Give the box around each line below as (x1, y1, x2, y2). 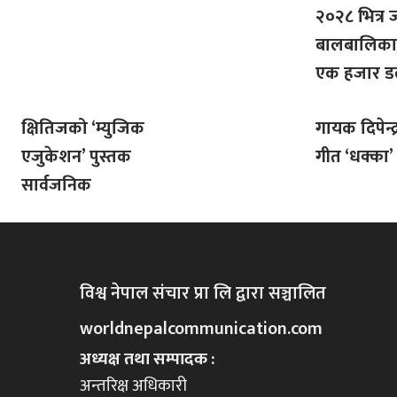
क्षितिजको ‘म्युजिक (21, 113, 144, 144)
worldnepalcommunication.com (80, 313, 323, 344)
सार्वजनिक (21, 169, 91, 200)
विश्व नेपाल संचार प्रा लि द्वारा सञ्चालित (80, 277, 327, 308)
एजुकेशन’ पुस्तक (21, 141, 131, 172)
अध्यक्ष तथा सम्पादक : (80, 345, 215, 373)
